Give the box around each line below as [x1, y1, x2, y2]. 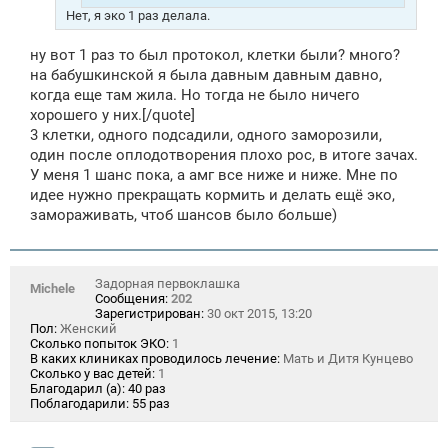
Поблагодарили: [30, 395, 129, 411]
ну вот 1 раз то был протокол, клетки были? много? [30, 45, 400, 64]
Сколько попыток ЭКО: [30, 335, 169, 351]
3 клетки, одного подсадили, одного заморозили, [30, 125, 382, 144]
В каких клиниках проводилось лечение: [30, 350, 280, 366]
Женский [57, 320, 117, 336]
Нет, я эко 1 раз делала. [66, 8, 210, 24]
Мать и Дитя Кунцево [280, 350, 413, 366]
